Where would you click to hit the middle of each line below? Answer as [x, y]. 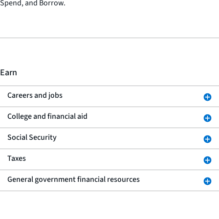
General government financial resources [74, 179]
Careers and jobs [35, 95]
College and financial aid [47, 116]
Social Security [32, 137]
